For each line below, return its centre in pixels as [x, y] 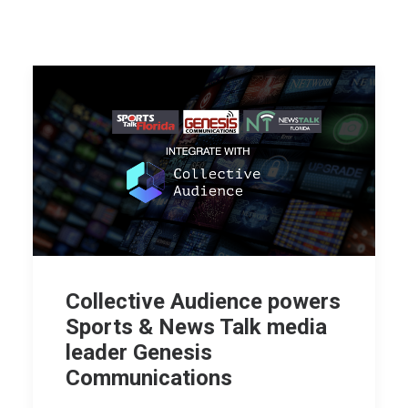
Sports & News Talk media [196, 326]
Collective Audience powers [203, 301]
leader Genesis [139, 352]
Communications [149, 377]
